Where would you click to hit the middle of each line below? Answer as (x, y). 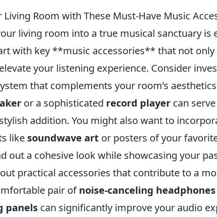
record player (138, 103)
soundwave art (63, 138)
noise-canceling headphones (147, 190)
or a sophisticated (64, 103)
